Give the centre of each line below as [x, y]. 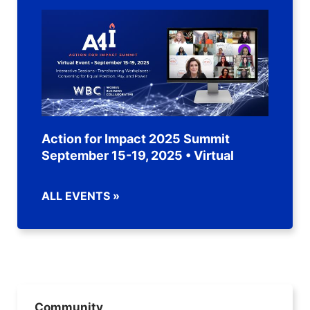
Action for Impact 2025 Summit [136, 139]
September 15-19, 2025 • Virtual [138, 156]
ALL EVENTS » [81, 195]
